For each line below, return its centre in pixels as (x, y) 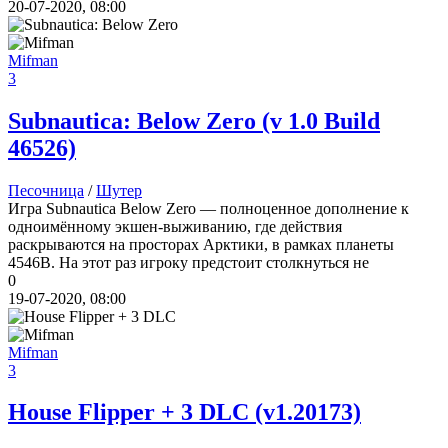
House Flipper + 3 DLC (128, 412)
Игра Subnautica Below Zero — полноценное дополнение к (208, 208)
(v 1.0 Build (318, 120)
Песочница (46, 190)
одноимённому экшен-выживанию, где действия (175, 226)
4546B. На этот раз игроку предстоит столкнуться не (188, 262)
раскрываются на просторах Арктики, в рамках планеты (201, 244)
